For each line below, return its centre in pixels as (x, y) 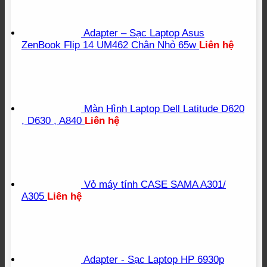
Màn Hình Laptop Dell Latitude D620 (164, 109)
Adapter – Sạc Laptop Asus (144, 33)
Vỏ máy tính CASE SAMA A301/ (155, 184)
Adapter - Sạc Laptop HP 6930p (154, 260)
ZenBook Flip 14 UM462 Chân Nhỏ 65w (109, 45)
